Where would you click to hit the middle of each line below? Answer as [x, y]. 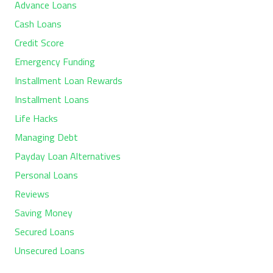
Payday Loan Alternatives [68, 156]
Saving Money [44, 212]
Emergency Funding [55, 61]
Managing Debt [46, 137]
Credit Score [39, 42]
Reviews [32, 193]
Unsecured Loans [50, 250]
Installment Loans [52, 99]
